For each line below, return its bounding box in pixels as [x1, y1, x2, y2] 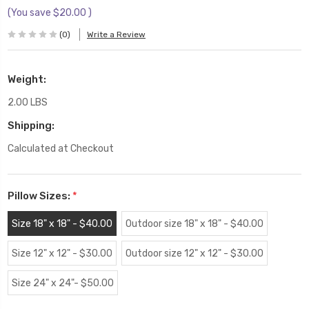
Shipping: [8, 119, 54, 132]
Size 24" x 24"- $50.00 [11, 277, 114, 289]
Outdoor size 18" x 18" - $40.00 [125, 217, 263, 230]
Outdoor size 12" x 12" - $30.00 [125, 247, 263, 259]
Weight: [8, 72, 46, 86]
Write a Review [87, 30, 146, 40]
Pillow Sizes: [8, 189, 72, 202]
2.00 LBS [8, 96, 48, 108]
